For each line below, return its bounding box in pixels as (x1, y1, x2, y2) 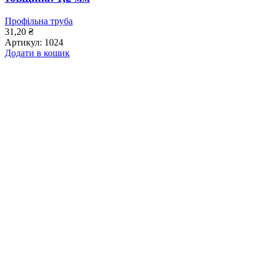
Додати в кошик (5, 47, 70, 58)
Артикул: (5, 37, 44, 47)
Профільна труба (5, 15, 73, 26)
